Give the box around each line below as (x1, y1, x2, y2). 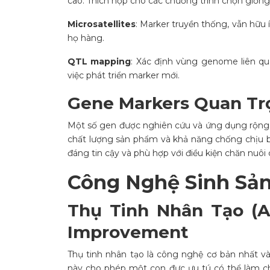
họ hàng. (67, 33, 104, 44)
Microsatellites (67, 19, 136, 30)
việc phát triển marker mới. (67, 70, 180, 81)
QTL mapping (67, 56, 131, 67)
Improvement (67, 222, 189, 243)
